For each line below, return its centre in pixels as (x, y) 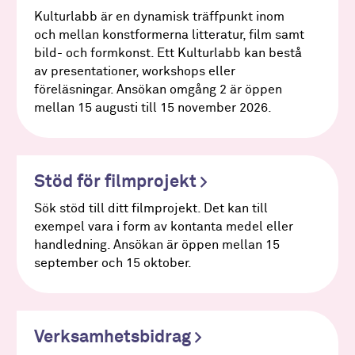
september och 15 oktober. (113, 263)
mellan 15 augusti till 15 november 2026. (153, 108)
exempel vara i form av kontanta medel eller (163, 227)
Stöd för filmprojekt (117, 182)
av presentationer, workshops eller (134, 71)
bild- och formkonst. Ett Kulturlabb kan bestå (168, 53)
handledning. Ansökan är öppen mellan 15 (157, 245)
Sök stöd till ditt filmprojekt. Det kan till (151, 208)
